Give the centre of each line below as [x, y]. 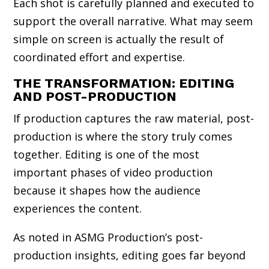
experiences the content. [78, 208]
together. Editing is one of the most [107, 154]
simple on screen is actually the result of [119, 39]
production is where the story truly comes [123, 136]
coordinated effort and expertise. [99, 57]
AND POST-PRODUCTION [95, 96]
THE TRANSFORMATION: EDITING [124, 83]
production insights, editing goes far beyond [130, 255]
